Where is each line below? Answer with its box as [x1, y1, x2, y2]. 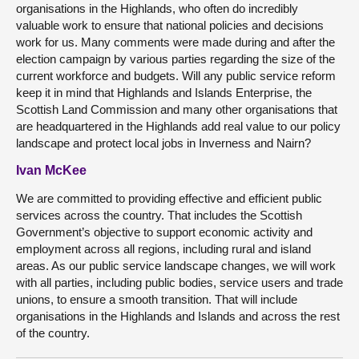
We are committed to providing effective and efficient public [16, 192, 322, 205]
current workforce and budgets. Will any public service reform [16, 69, 336, 83]
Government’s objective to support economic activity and [16, 225, 313, 239]
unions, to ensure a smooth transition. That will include [16, 292, 297, 306]
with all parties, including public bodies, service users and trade [16, 276, 343, 289]
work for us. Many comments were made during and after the [16, 35, 335, 49]
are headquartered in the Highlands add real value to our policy [16, 119, 341, 133]
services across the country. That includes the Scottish [16, 208, 302, 222]
